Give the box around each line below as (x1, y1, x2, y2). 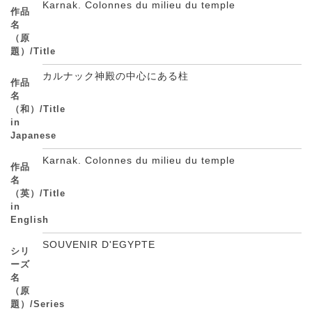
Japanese (10, 130, 56, 141)
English (10, 214, 49, 225)
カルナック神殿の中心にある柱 (42, 70, 192, 81)
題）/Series (10, 299, 65, 309)
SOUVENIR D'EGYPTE (42, 239, 159, 250)
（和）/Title (10, 104, 65, 114)
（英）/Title (10, 188, 65, 198)
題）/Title (10, 46, 56, 56)
